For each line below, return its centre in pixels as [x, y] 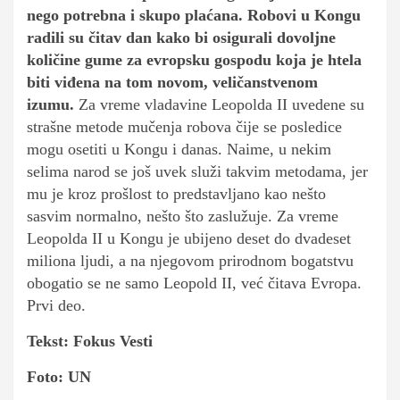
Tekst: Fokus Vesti [90, 342]
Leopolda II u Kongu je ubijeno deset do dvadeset [189, 239]
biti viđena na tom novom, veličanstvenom [172, 83]
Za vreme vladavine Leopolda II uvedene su [221, 105]
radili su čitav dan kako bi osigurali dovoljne [181, 38]
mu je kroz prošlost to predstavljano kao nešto [176, 194]
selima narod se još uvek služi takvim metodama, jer [197, 172]
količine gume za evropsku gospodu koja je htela [194, 60]
